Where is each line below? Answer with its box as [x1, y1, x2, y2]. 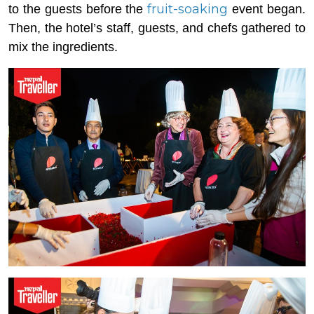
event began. [228, 2, 306, 17]
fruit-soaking [147, 1, 228, 18]
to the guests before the [8, 2, 148, 17]
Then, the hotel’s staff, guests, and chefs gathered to [8, 21, 306, 36]
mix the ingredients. [8, 40, 118, 55]
